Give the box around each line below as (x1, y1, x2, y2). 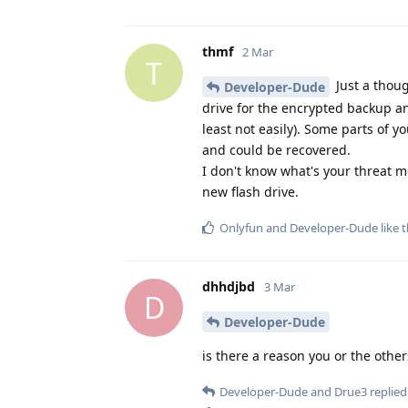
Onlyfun (219, 219, 263, 236)
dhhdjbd (202, 277, 255, 295)
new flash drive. (202, 182, 299, 200)
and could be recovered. (202, 140, 351, 158)
